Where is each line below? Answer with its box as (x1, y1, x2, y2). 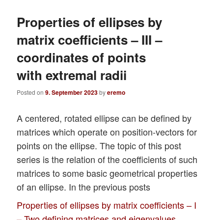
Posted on (17, 87, 46, 96)
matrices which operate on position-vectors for (17, 125, 197, 138)
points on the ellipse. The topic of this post (17, 138, 182, 152)
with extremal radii (17, 65, 127, 84)
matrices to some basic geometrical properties (17, 166, 198, 179)
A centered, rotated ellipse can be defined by (17, 111, 192, 124)
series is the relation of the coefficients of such (17, 152, 198, 165)
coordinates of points (17, 48, 146, 66)
